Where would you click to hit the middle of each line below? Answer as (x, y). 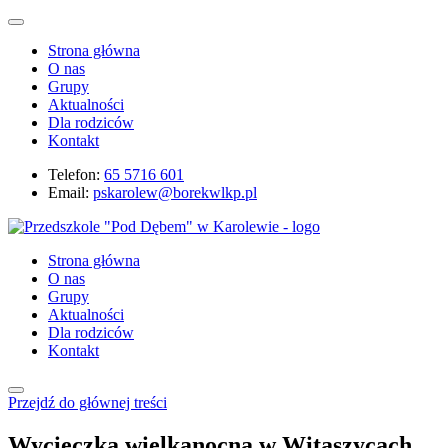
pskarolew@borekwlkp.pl (175, 192)
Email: (68, 192)
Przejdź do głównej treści (87, 402)
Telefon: (74, 174)
